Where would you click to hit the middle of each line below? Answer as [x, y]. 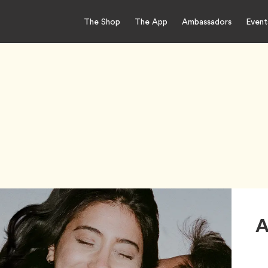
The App [151, 21]
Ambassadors [207, 21]
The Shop [102, 21]
